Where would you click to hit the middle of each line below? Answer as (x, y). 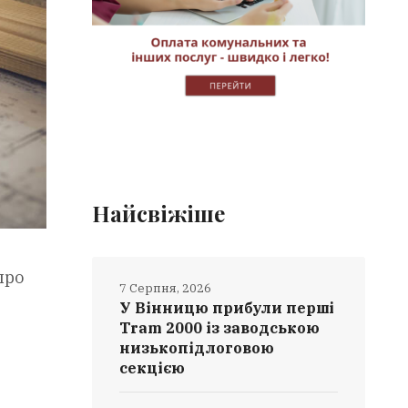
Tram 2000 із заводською (220, 328)
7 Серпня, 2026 (166, 288)
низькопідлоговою (197, 348)
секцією (153, 368)
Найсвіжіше (159, 213)
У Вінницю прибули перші (227, 308)
